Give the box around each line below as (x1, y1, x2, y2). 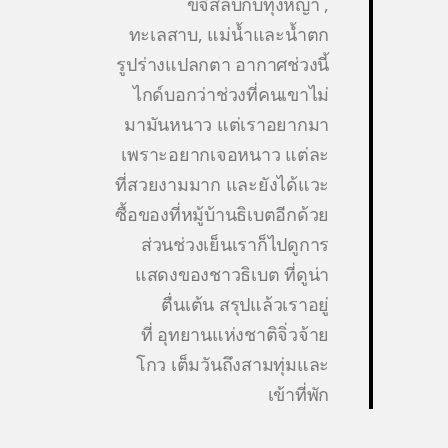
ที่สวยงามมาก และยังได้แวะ (115, 171, 329, 196)
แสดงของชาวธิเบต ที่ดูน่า (134, 261, 329, 286)
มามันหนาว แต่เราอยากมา (124, 111, 329, 136)
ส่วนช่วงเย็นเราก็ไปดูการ (140, 231, 329, 256)
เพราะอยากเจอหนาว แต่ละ (121, 141, 329, 166)
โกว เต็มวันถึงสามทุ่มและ (135, 351, 329, 376)
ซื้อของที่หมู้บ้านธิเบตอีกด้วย (115, 201, 329, 226)
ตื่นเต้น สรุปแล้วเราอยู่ (161, 291, 329, 316)
